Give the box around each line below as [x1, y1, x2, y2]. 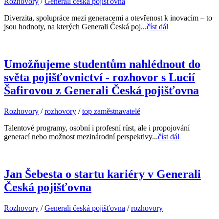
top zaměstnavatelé [82, 107, 140, 115]
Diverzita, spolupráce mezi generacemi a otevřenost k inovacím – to [4, 13, 212, 22]
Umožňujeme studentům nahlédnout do [4, 57, 200, 70]
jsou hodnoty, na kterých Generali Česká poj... [4, 22, 147, 31]
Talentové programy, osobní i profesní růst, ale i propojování [4, 123, 190, 132]
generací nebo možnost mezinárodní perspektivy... [4, 132, 158, 141]
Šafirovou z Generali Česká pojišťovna [4, 84, 199, 97]
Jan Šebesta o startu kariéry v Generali [4, 167, 201, 180]
